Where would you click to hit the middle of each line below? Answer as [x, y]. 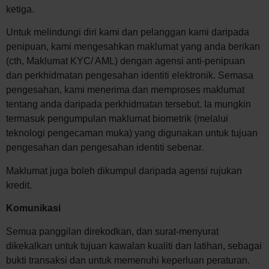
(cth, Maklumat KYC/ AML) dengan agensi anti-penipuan [125, 61]
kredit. [19, 185]
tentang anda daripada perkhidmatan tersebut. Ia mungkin [128, 104]
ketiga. [20, 10]
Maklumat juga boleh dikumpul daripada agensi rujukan [124, 171]
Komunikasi [33, 208]
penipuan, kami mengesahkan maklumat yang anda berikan [133, 47]
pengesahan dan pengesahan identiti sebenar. [105, 148]
